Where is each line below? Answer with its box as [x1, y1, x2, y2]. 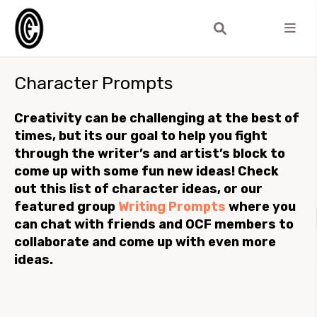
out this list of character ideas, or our [14, 181, 263, 197]
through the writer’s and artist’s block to [14, 146, 285, 161]
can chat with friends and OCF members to [14, 217, 294, 232]
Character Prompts [14, 72, 173, 93]
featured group [14, 199, 118, 214]
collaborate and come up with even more [14, 234, 276, 250]
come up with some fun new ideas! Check [14, 163, 279, 179]
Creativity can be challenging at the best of [14, 110, 299, 126]
